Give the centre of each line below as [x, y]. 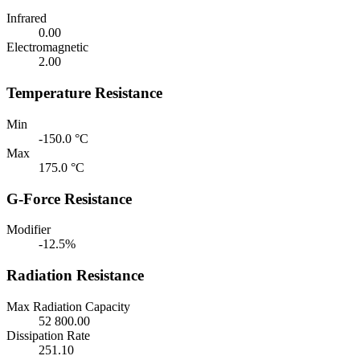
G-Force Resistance [69, 198]
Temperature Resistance [84, 93]
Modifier [29, 230]
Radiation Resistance [75, 275]
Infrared [27, 18]
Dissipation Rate [48, 335]
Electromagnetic [47, 47]
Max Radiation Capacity [68, 306]
